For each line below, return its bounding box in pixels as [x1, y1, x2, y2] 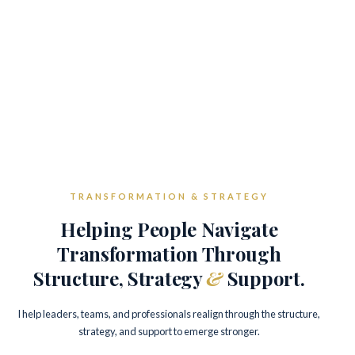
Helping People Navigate [60, 216, 278, 242]
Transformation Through [57, 241, 281, 266]
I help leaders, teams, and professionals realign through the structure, [17, 307, 321, 320]
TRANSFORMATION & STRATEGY [69, 191, 269, 201]
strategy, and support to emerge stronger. [78, 325, 260, 338]
